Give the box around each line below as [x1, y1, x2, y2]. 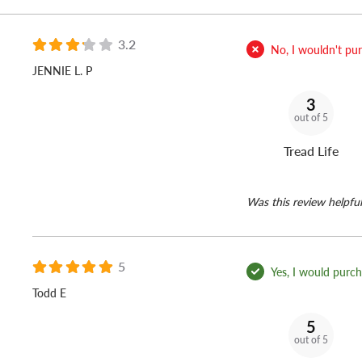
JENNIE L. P [32, 62, 92, 79]
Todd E [32, 284, 66, 301]
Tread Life [284, 141, 339, 161]
